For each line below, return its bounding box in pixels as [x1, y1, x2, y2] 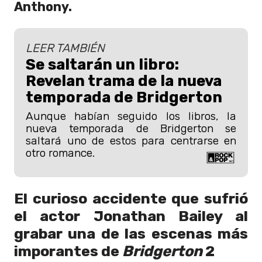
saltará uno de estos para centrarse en [26, 133, 236, 147]
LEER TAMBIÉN [26, 40, 105, 55]
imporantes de [14, 242, 122, 260]
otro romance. [26, 146, 95, 160]
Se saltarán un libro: [26, 55, 179, 73]
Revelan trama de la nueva [26, 71, 222, 89]
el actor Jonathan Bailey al [14, 207, 248, 225]
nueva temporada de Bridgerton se [26, 121, 236, 135]
